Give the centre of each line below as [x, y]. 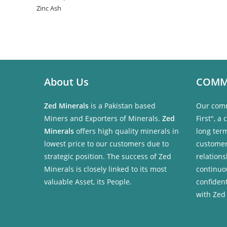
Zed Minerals [67, 106]
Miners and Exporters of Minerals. [103, 118]
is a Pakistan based [123, 106]
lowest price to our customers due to [106, 144]
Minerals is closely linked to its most [105, 169]
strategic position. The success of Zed [108, 156]
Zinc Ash [49, 8]
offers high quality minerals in [127, 131]
